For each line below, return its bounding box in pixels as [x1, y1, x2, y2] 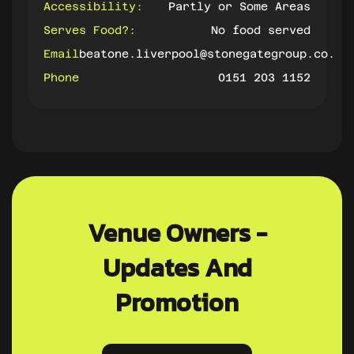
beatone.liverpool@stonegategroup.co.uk [79, 47, 349, 60]
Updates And [102, 248, 252, 287]
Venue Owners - [87, 213, 267, 252]
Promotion [115, 283, 239, 322]
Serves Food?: [43, 23, 136, 36]
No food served [211, 23, 311, 36]
